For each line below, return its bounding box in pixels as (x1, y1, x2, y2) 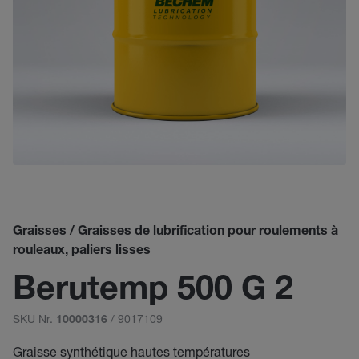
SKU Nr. (13, 312, 56, 325)
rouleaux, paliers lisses (13, 245, 151, 258)
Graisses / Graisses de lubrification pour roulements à (13, 226, 338, 239)
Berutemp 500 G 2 (13, 276, 293, 309)
